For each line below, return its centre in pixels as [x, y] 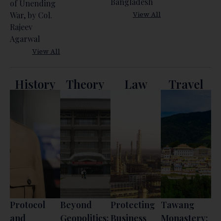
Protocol [28, 204]
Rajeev [21, 27]
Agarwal [25, 38]
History [35, 84]
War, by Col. [31, 15]
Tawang [178, 204]
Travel [186, 84]
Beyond [76, 204]
